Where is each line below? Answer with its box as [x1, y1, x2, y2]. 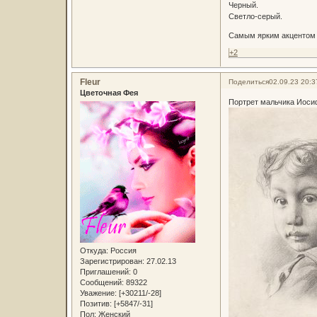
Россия [108, 246, 137, 255]
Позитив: [79, 299, 112, 309]
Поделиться [228, 77, 269, 86]
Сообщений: [79, 278, 124, 287]
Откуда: [79, 246, 108, 255]
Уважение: [79, 289, 117, 298]
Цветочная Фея [79, 88, 138, 97]
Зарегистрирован [79, 257, 142, 266]
